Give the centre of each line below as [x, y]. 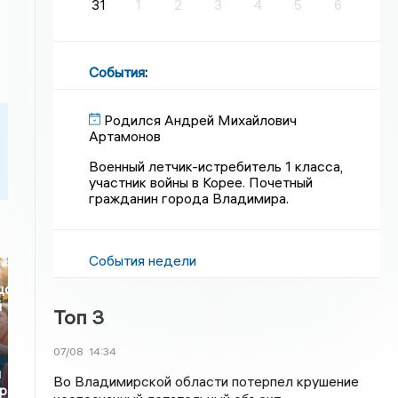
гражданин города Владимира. [189, 198]
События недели [143, 260]
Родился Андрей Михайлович [201, 120]
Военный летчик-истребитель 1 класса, [216, 166]
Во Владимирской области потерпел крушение [207, 381]
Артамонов [125, 136]
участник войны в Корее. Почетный [201, 182]
